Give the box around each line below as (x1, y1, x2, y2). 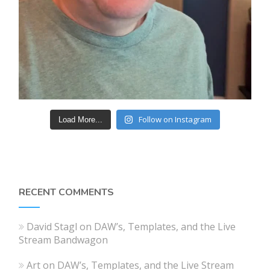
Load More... (58, 115, 102, 125)
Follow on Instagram (139, 114, 212, 125)
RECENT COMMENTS (19, 186, 115, 199)
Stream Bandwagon (19, 233, 108, 247)
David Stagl (27, 220, 78, 234)
